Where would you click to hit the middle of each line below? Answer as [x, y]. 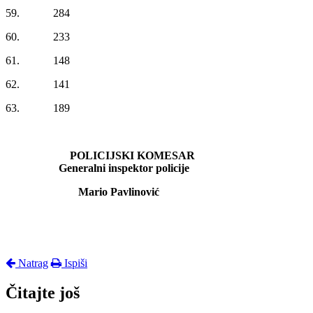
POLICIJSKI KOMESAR [100, 155]
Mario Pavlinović [82, 191]
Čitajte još [43, 292]
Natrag [32, 263]
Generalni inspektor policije [97, 168]
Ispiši [74, 263]
